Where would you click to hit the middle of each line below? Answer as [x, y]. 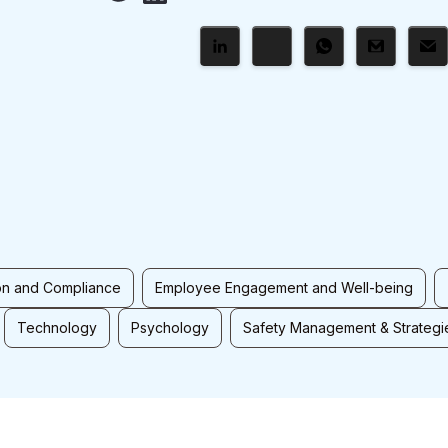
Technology [57, 327]
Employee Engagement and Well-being [284, 287]
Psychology [170, 327]
